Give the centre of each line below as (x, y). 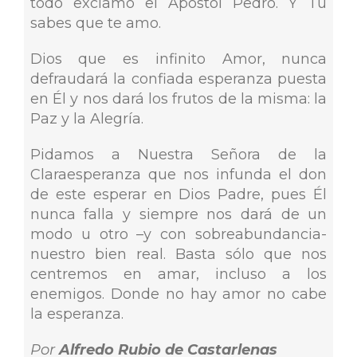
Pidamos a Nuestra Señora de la (178, 155)
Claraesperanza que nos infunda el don (178, 175)
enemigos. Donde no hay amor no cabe (178, 294)
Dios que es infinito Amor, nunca (178, 59)
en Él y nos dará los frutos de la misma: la (178, 99)
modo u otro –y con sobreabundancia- (178, 235)
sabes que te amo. (95, 24)
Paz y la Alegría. (86, 119)
